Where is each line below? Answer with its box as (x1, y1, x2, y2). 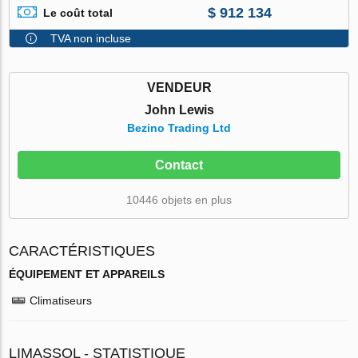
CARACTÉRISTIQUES (9, 242, 156, 259)
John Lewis (144, 102, 214, 117)
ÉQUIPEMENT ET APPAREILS (9, 267, 165, 280)
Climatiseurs (30, 293, 93, 307)
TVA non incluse (50, 31, 132, 45)
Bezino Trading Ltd (127, 121, 231, 134)
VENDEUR (146, 80, 212, 94)
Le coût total (43, 6, 113, 20)
